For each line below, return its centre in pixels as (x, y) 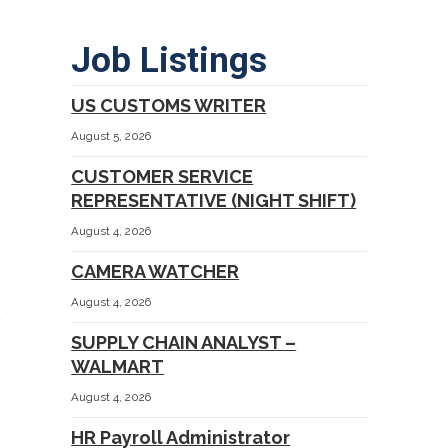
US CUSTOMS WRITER (169, 105)
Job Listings (169, 60)
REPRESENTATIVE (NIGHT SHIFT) (214, 200)
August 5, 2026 (111, 135)
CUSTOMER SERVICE (162, 176)
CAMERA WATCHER (155, 271)
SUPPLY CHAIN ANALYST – (184, 342)
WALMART (118, 366)
